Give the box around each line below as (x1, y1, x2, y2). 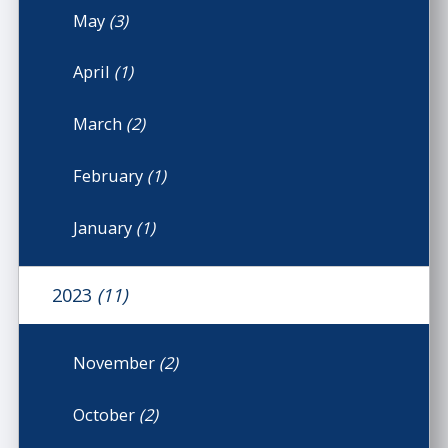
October (73, 402, 140, 426)
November (73, 350, 160, 374)
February (73, 163, 148, 187)
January (73, 215, 137, 239)
